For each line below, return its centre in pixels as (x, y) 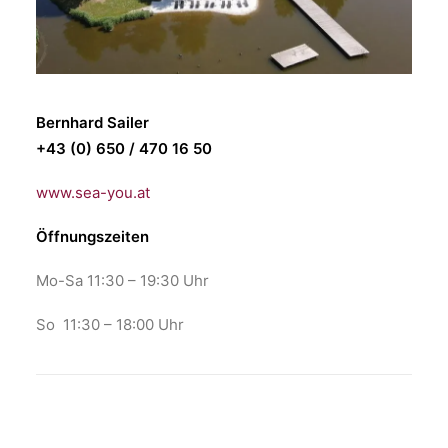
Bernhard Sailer (92, 122)
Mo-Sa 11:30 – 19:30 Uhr (122, 280)
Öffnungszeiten (92, 236)
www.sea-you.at (93, 192)
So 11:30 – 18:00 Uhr (110, 324)
